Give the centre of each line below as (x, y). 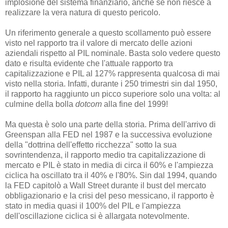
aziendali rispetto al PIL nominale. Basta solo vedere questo (113, 53)
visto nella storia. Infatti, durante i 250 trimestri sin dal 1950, (111, 84)
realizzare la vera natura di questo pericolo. (83, 13)
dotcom (89, 104)
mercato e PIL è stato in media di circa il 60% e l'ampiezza (109, 165)
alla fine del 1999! (135, 104)
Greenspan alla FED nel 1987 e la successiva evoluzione (109, 135)
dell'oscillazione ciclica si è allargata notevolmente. (97, 216)
